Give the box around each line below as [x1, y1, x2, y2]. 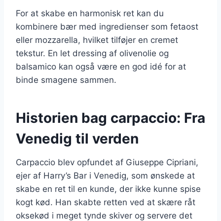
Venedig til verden [16, 130, 139, 147]
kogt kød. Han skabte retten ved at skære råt [16, 197, 195, 207]
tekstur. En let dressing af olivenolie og [16, 48, 169, 58]
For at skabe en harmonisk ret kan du [16, 8, 164, 18]
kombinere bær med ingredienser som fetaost [16, 21, 198, 32]
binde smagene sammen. [16, 74, 116, 85]
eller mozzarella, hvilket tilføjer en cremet [16, 35, 178, 45]
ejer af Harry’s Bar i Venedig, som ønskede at [16, 170, 195, 181]
